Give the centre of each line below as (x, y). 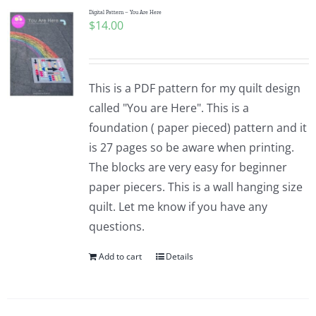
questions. (116, 226)
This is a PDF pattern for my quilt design (194, 88)
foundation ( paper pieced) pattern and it (197, 128)
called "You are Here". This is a (169, 108)
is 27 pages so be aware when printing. (191, 147)
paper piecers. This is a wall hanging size (195, 187)
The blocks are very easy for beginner (188, 167)
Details (179, 256)
